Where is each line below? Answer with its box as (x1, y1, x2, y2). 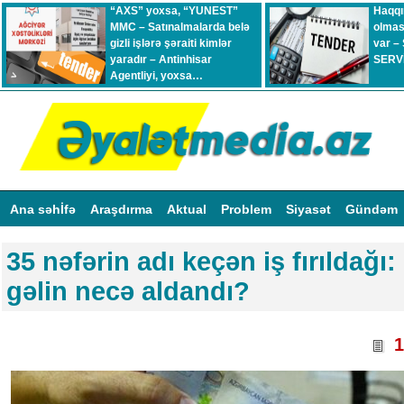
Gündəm (345, 202, 401, 216)
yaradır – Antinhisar (110, 53, 212, 66)
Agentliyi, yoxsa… (110, 69, 203, 82)
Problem (221, 202, 275, 216)
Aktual (167, 202, 210, 216)
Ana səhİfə (10, 202, 79, 216)
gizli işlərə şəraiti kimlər (110, 37, 232, 50)
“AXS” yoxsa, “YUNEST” (110, 5, 238, 17)
